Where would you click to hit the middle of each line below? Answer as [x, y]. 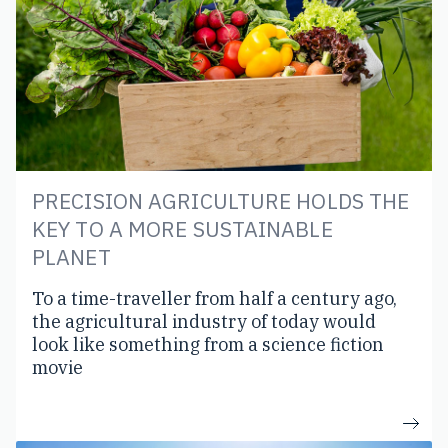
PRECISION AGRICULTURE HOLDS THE [221, 200]
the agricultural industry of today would [204, 321]
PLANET [71, 256]
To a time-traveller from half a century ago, [214, 298]
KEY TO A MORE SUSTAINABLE [182, 228]
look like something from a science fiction [208, 344]
